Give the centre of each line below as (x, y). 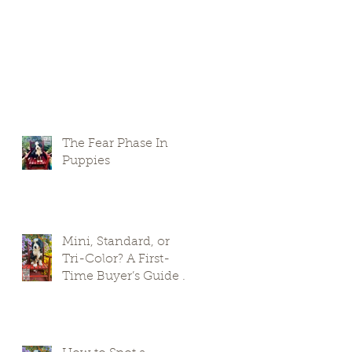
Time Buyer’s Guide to (128, 276)
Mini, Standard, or (116, 242)
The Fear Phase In (115, 143)
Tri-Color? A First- (116, 259)
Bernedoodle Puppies (126, 293)
